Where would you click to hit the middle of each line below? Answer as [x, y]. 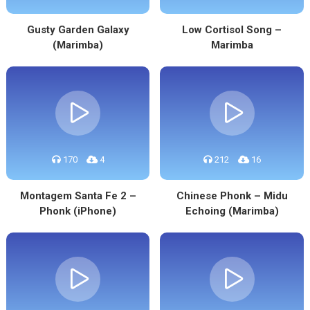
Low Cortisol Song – [232, 30]
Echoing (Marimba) [232, 211]
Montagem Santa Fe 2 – [78, 196]
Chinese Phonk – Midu [232, 196]
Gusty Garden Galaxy [78, 30]
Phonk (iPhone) [78, 211]
